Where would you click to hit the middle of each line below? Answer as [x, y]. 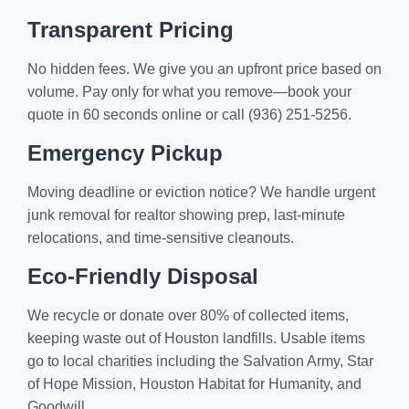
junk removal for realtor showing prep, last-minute [186, 215]
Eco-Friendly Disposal [143, 276]
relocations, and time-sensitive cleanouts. [161, 238]
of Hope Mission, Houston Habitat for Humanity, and [194, 384]
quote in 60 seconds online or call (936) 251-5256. [189, 115]
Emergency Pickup [125, 153]
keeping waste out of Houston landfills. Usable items [196, 338]
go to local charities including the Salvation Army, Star [200, 361]
